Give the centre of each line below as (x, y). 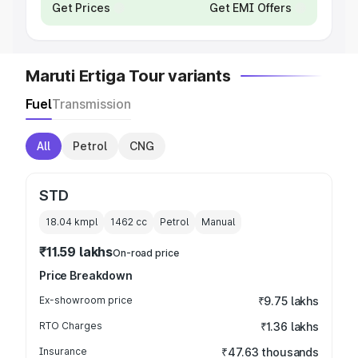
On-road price (146, 253)
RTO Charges (71, 326)
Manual (218, 222)
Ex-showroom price (86, 300)
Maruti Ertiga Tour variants (128, 76)
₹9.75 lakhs (288, 301)
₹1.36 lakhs (289, 326)
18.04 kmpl (72, 222)
